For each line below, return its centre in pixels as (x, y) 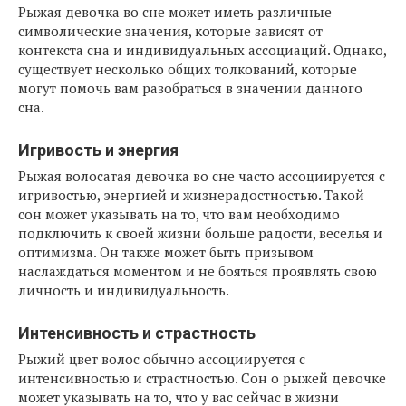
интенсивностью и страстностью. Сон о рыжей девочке (202, 378)
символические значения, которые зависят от (170, 31)
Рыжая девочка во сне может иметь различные (175, 12)
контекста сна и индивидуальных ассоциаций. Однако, (202, 50)
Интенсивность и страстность (137, 333)
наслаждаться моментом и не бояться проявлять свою (198, 271)
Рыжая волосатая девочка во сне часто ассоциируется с (202, 176)
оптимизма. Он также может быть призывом (166, 252)
